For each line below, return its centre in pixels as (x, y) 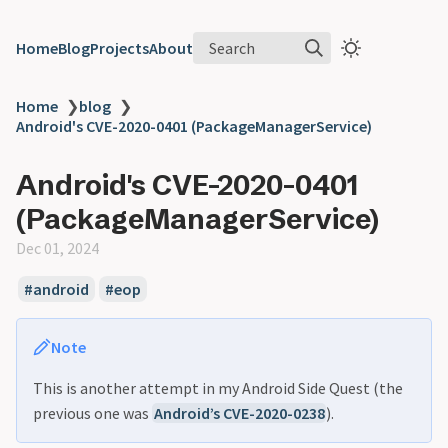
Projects (119, 48)
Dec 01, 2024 (57, 248)
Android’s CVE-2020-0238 (239, 413)
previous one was (92, 413)
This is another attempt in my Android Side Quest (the (218, 388)
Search (232, 47)
